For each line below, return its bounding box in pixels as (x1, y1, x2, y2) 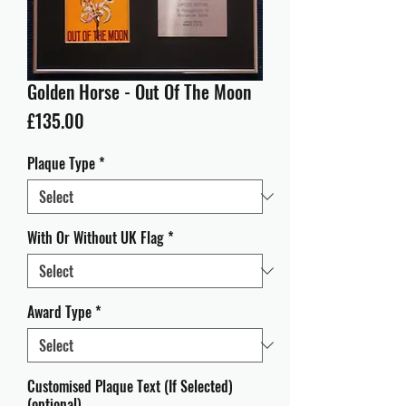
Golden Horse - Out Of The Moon (27, 78, 251, 105)
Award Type (27, 301, 92, 323)
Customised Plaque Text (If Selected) (27, 375, 233, 397)
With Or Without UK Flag (27, 227, 164, 248)
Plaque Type (27, 152, 95, 174)
